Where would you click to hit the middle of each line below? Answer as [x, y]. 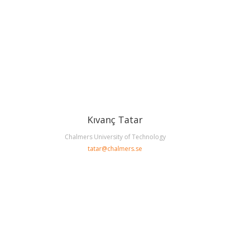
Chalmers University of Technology [115, 137]
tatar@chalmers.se [115, 148]
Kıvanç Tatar [115, 119]
